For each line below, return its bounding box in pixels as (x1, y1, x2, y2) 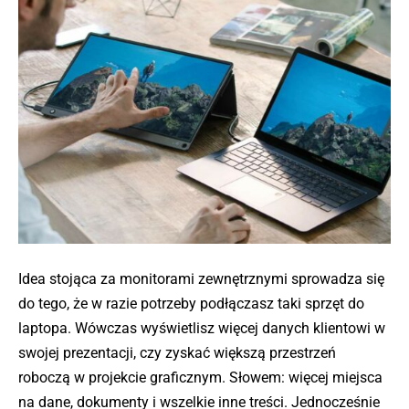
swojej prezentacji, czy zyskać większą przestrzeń (18, 344, 336, 362)
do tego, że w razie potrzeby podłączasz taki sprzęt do (18, 295, 364, 313)
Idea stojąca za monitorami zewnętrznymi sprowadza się (18, 270, 384, 288)
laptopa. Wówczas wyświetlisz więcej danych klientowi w (18, 320, 385, 338)
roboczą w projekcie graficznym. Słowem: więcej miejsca (18, 369, 383, 387)
